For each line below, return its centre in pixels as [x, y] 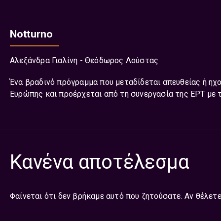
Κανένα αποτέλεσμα [100, 162]
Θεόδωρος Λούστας [122, 60]
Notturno [31, 34]
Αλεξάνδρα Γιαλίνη [44, 60]
